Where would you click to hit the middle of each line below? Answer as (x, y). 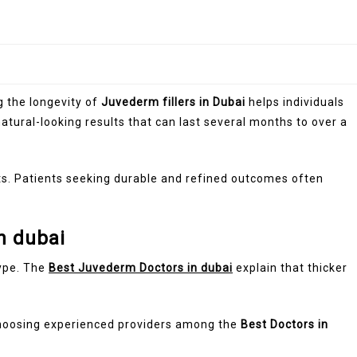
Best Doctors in (284, 324)
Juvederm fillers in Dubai (173, 102)
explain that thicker (290, 267)
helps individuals (295, 102)
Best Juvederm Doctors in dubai (141, 267)
